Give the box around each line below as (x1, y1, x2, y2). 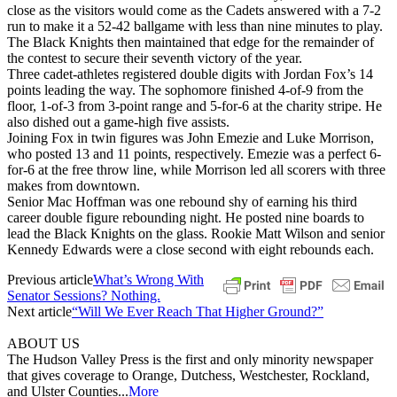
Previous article (7, 271, 93, 287)
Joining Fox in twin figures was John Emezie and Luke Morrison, (7, 129, 374, 145)
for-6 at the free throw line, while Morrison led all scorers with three (7, 161, 385, 177)
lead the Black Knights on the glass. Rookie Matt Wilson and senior (7, 225, 385, 241)
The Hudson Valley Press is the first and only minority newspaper (7, 351, 373, 367)
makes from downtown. (7, 177, 140, 193)
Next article (7, 303, 72, 319)
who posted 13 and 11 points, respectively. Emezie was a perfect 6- (7, 145, 381, 161)
